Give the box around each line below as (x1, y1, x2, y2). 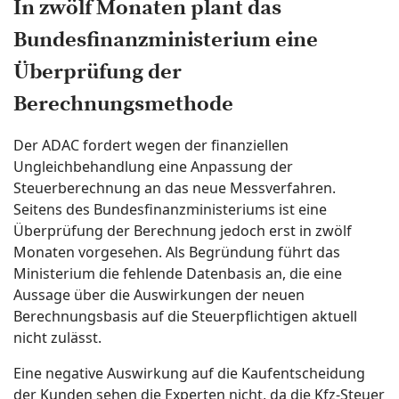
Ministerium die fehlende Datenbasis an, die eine (13, 264, 342, 283)
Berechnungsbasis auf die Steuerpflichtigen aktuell (13, 306, 357, 326)
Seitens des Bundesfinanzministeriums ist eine (13, 199, 327, 219)
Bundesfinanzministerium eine (13, 27, 318, 53)
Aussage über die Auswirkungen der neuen (13, 285, 305, 305)
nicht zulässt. (13, 328, 102, 347)
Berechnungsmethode (13, 91, 233, 118)
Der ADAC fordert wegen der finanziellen (13, 135, 289, 155)
